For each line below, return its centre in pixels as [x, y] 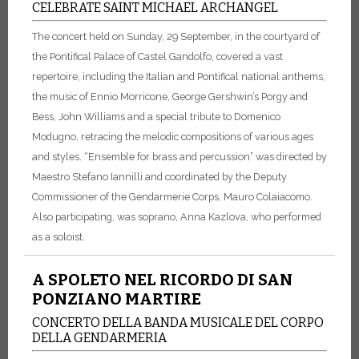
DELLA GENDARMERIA [99, 338]
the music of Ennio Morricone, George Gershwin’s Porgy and [170, 97]
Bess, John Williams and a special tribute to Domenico [156, 117]
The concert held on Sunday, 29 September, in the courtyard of [176, 37]
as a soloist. [58, 237]
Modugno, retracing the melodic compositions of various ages [173, 137]
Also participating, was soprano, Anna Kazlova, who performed [177, 217]
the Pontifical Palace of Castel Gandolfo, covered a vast [157, 57]
